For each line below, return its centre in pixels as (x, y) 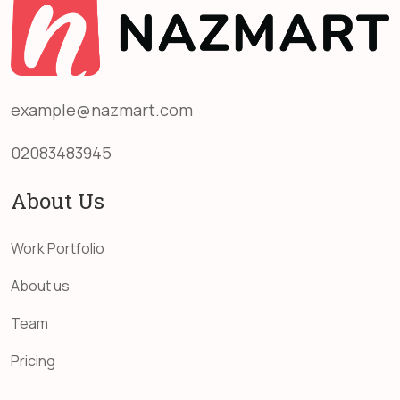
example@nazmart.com (102, 110)
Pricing (33, 361)
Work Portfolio (58, 249)
